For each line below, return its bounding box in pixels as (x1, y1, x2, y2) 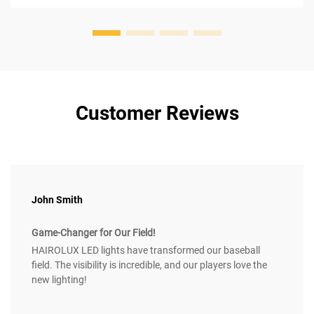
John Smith (32, 194, 83, 206)
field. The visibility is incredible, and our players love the (32, 259, 267, 271)
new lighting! (32, 274, 87, 286)
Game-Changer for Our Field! (32, 227, 156, 239)
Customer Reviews (75, 102, 239, 125)
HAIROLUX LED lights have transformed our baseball (32, 245, 260, 257)
